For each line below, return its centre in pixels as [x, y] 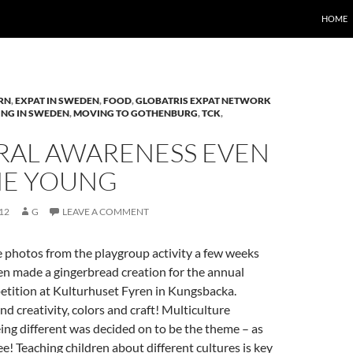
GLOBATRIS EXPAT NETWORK [203, 100]
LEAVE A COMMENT [106, 212]
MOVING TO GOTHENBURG [136, 113]
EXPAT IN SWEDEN [57, 100]
